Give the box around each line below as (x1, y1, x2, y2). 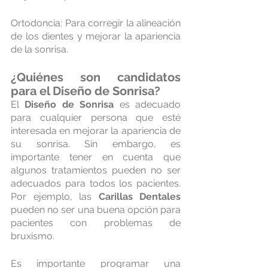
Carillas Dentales (98, 191, 181, 203)
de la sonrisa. (11, 44, 68, 56)
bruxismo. (11, 230, 54, 242)
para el (11, 84, 53, 99)
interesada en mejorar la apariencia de (11, 125, 181, 137)
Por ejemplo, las (11, 191, 99, 203)
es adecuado (114, 99, 181, 111)
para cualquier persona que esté (11, 112, 181, 124)
